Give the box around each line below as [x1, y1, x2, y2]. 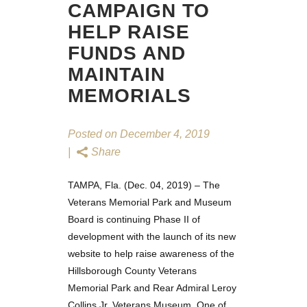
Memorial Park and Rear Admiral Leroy [68, 282, 236, 293]
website [68, 247, 101, 259]
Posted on [68, 127, 117, 140]
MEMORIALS [68, 84, 191, 106]
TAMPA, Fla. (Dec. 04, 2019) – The [68, 179, 220, 191]
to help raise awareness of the [101, 247, 234, 259]
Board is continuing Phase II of [68, 213, 200, 225]
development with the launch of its [68, 230, 218, 242]
